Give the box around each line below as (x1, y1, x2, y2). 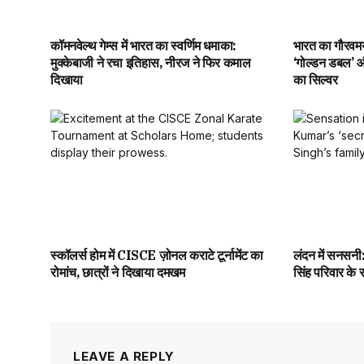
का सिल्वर (292, 71, 338, 88)
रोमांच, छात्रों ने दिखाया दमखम (50, 263, 185, 280)
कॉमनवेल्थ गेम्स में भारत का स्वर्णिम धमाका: (50, 37, 236, 54)
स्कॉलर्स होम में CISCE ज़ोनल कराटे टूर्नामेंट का (50, 246, 264, 263)
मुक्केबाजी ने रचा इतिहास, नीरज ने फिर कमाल (50, 54, 251, 71)
